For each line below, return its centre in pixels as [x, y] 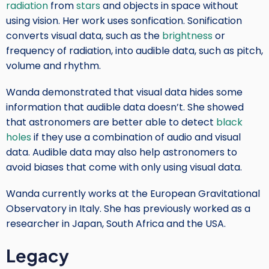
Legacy [38, 255]
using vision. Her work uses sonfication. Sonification [124, 20]
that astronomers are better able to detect [111, 122]
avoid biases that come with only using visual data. [124, 168]
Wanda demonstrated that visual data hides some [124, 92]
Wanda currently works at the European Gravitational [133, 194]
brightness [189, 35]
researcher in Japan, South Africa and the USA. [117, 224]
